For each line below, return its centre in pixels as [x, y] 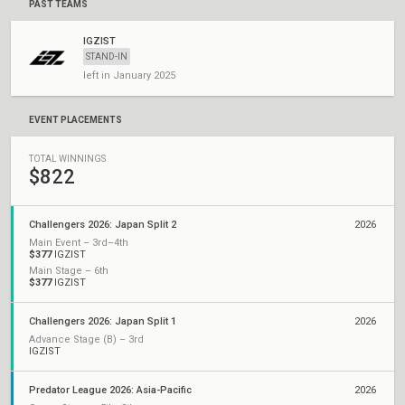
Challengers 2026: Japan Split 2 [103, 225]
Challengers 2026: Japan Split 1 [103, 321]
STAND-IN [107, 57]
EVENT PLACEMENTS [75, 120]
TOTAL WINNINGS [67, 159]
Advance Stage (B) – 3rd [86, 339]
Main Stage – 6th [69, 271]
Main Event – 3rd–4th [79, 243]
